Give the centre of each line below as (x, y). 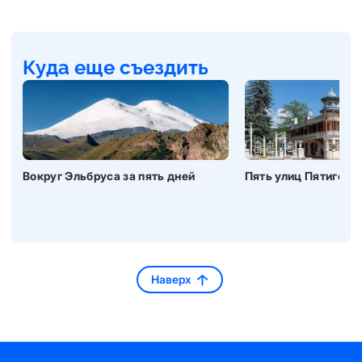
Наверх (171, 279)
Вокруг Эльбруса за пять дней (109, 176)
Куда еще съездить (116, 67)
